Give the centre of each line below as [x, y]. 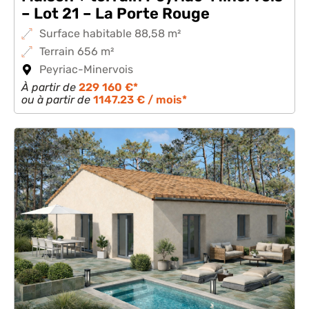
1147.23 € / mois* [140, 100]
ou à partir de [57, 100]
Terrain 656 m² [77, 51]
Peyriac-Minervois [86, 69]
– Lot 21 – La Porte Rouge [116, 13]
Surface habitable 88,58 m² [110, 33]
